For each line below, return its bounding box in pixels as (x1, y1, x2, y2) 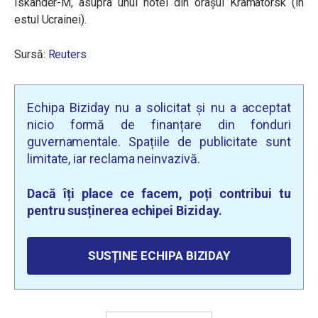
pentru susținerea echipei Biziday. (27, 203, 222, 218)
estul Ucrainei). (14, 13, 87, 26)
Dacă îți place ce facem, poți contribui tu (27, 186, 291, 201)
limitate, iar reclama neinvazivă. (27, 151, 200, 166)
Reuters (48, 48, 87, 61)
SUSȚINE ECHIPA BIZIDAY (87, 248, 231, 263)
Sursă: (14, 48, 48, 61)
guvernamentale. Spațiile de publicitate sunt (27, 134, 291, 149)
